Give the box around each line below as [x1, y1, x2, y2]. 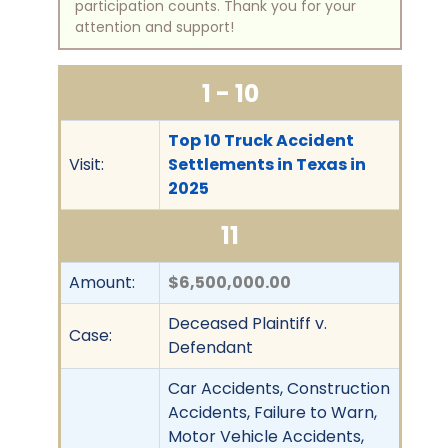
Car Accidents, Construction [168, 376, 390, 400]
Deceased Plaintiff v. [168, 311, 327, 335]
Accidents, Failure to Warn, [168, 400, 377, 424]
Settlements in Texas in [168, 152, 366, 176]
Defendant [168, 335, 253, 359]
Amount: [69, 270, 135, 294]
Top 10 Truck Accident [168, 128, 354, 152]
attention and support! [75, 16, 234, 37]
